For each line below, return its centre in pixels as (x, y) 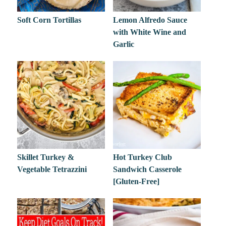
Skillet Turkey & (46, 157)
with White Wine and (149, 32)
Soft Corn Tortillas (49, 20)
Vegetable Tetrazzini (52, 169)
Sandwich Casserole (147, 169)
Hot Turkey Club (142, 157)
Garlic (123, 44)
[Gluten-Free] (136, 181)
